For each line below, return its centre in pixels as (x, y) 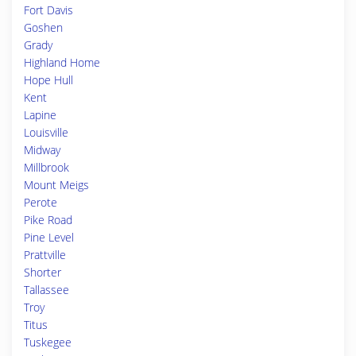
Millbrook (46, 167)
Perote (41, 202)
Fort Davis (48, 10)
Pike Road (48, 220)
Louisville (46, 132)
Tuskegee (48, 342)
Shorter (43, 272)
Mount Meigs (56, 185)
